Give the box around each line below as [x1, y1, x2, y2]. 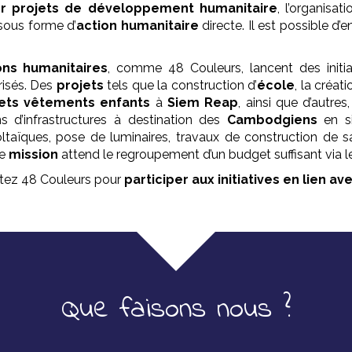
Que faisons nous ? [61, 289, 291, 331]
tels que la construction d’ [103, 78, 258, 93]
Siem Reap [167, 95, 239, 110]
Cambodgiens [226, 112, 317, 127]
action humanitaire [76, 18, 199, 33]
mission [9, 147, 62, 162]
